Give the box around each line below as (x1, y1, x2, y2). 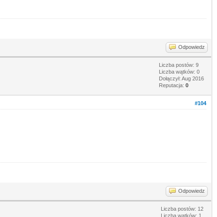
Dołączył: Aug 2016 (159, 75, 204, 81)
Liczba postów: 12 (161, 205, 203, 212)
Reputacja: (159, 82, 186, 88)
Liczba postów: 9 (159, 62, 199, 68)
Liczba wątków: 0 (159, 68, 200, 75)
